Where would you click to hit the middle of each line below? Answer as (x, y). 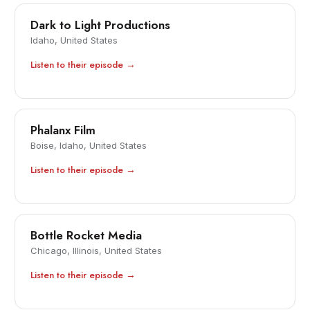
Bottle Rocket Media (86, 236)
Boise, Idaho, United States (89, 146)
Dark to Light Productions (101, 25)
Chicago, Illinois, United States (97, 251)
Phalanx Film (63, 130)
